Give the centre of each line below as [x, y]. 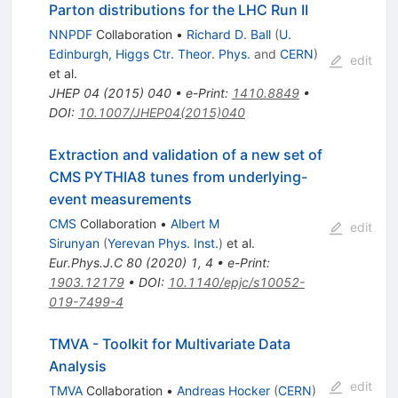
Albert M [195, 223]
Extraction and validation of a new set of [185, 154]
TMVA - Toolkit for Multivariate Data [169, 343]
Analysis [77, 366]
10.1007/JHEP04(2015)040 [161, 112]
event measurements [120, 199]
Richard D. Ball [228, 34]
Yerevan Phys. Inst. [163, 243]
